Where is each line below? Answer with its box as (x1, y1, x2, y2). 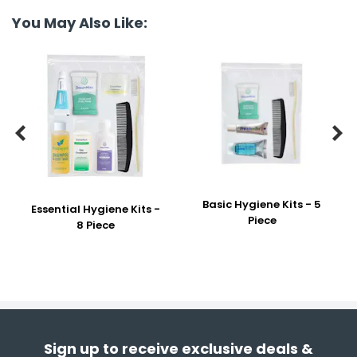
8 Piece (76, 218, 115, 233)
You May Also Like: (12, 13, 147, 33)
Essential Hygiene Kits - (30, 202, 160, 217)
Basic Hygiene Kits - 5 (202, 197, 321, 212)
